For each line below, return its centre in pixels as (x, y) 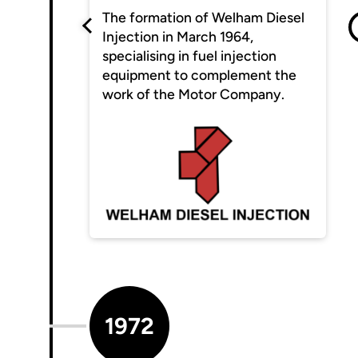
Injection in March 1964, (178, 36)
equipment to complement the (200, 74)
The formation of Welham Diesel (204, 17)
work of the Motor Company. (194, 93)
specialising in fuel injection (190, 55)
